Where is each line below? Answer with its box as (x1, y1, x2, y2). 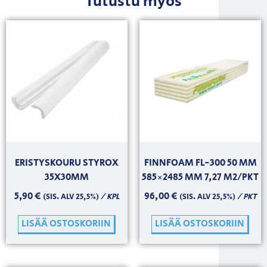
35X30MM (45, 170, 89, 185)
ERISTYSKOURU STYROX (15, 156, 119, 170)
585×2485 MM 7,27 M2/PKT (142, 170, 259, 185)
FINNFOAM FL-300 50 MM (144, 156, 257, 170)
